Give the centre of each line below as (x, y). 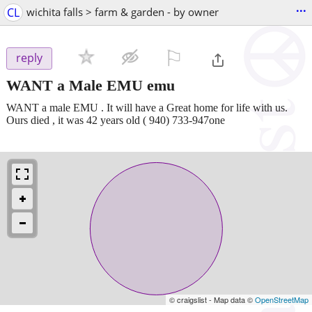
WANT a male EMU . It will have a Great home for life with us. (147, 107)
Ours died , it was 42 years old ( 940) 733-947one (116, 120)
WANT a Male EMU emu (91, 85)
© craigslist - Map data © (212, 299)
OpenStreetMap (282, 299)
